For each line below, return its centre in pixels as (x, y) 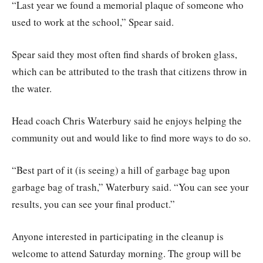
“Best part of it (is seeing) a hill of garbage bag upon (121, 170)
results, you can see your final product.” (93, 204)
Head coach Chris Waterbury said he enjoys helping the (127, 120)
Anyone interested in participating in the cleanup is (118, 236)
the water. (32, 88)
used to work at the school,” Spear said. (93, 22)
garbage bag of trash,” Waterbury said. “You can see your (130, 187)
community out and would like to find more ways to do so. (131, 137)
